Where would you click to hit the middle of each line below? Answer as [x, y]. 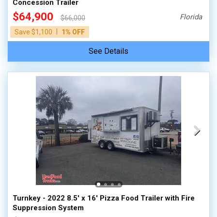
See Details [108, 51]
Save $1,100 [34, 32]
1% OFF [73, 32]
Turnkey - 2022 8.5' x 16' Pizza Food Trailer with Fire [104, 198]
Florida [191, 17]
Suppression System [48, 208]
